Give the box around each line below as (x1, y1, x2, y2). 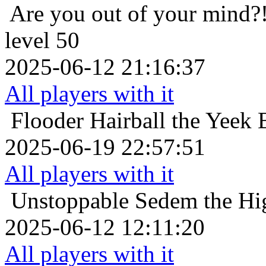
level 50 (5, 27, 80, 53)
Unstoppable (11, 188, 129, 214)
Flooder (11, 107, 84, 134)
